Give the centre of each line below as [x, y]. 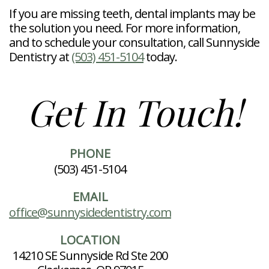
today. [160, 57]
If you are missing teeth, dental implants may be [132, 14]
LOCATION [90, 240]
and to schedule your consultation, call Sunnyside [134, 43]
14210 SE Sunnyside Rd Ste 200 [90, 256]
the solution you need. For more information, [125, 28]
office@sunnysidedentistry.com [90, 213]
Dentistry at [40, 57]
